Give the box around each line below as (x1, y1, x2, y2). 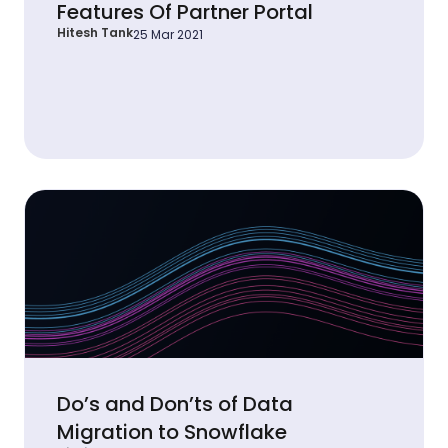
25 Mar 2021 (133, 25, 203, 43)
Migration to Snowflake (57, 417, 287, 446)
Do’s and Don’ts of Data (57, 389, 293, 418)
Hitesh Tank (57, 23, 133, 41)
